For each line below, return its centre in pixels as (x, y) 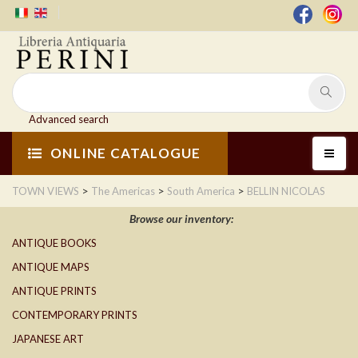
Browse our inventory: (181, 219)
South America (201, 191)
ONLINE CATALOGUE (126, 153)
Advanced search (69, 119)
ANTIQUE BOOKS (54, 243)
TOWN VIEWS (46, 191)
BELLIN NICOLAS (286, 191)
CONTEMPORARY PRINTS (75, 315)
